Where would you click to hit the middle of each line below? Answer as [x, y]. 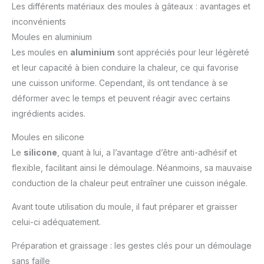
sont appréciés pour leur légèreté [182, 52]
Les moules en [41, 52]
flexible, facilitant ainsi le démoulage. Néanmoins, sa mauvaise [132, 167]
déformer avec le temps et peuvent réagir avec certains [121, 98]
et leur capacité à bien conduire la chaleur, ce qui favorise [125, 67]
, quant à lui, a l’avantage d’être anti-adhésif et [147, 152]
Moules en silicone [48, 137]
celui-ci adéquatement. [56, 222]
